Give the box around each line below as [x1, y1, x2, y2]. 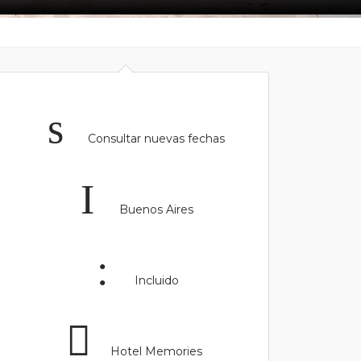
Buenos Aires [116, 202, 194, 217]
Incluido [131, 273, 179, 288]
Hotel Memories [107, 344, 203, 359]
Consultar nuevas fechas [85, 131, 226, 146]
